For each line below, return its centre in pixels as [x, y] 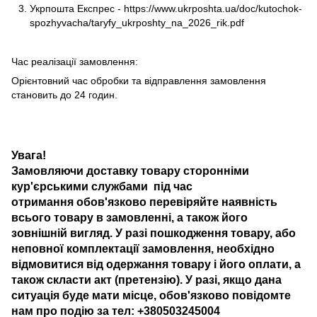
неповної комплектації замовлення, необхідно [143, 249]
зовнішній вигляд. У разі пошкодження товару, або [154, 233]
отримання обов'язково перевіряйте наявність [144, 202]
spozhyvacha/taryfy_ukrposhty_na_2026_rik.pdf [137, 22]
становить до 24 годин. [64, 95]
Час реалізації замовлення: [75, 62]
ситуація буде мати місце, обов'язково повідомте [151, 295]
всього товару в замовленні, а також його [129, 218]
